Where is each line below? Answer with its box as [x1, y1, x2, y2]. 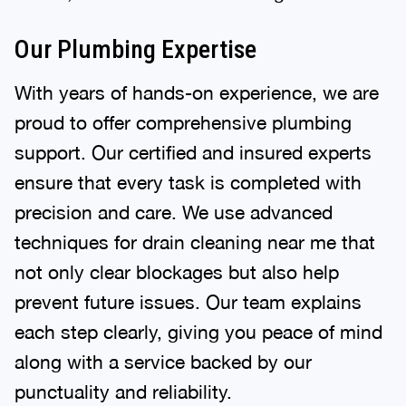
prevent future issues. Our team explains [14, 290, 362, 313]
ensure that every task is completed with [14, 170, 362, 193]
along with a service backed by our [14, 350, 312, 372]
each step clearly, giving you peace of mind [14, 320, 382, 343]
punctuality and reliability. [14, 380, 232, 402]
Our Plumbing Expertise [14, 34, 256, 64]
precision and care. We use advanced [14, 200, 333, 223]
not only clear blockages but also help [14, 260, 339, 283]
